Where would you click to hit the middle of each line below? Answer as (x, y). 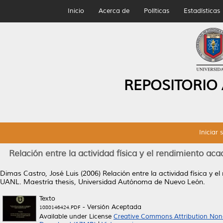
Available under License (76, 217)
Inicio (76, 11)
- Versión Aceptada (111, 207)
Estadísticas (202, 11)
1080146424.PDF (60, 207)
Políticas (156, 11)
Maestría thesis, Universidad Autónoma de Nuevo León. (113, 182)
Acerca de (114, 11)
